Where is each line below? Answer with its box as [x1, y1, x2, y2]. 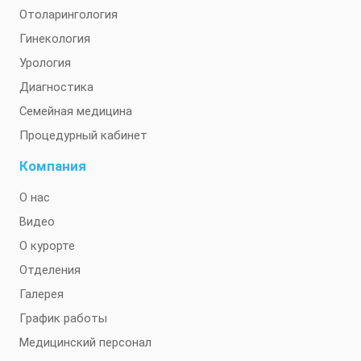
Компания [19, 158, 86, 174]
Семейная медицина [19, 104, 132, 118]
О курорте [19, 239, 75, 253]
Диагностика [19, 80, 93, 94]
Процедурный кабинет [19, 128, 147, 143]
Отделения [19, 263, 81, 277]
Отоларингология [19, 7, 118, 22]
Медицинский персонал [19, 335, 151, 350]
